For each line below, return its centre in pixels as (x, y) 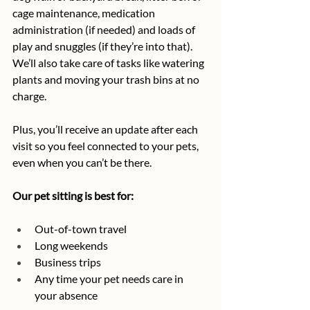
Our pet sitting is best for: (73, 196)
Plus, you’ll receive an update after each (106, 129)
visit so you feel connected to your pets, (107, 146)
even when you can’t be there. (82, 163)
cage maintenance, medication (85, 13)
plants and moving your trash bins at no (107, 80)
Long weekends (71, 246)
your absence (66, 295)
